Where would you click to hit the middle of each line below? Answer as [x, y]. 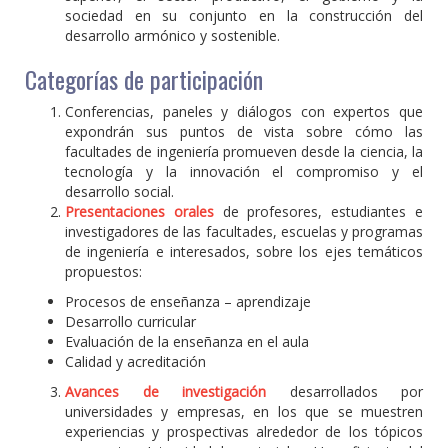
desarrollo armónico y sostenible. [172, 35]
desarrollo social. [119, 191]
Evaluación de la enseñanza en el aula [187, 341]
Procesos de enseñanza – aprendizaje [188, 301]
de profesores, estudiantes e [318, 211]
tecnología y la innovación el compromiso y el [244, 171]
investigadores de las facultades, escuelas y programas [244, 231]
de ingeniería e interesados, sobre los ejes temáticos [244, 251]
